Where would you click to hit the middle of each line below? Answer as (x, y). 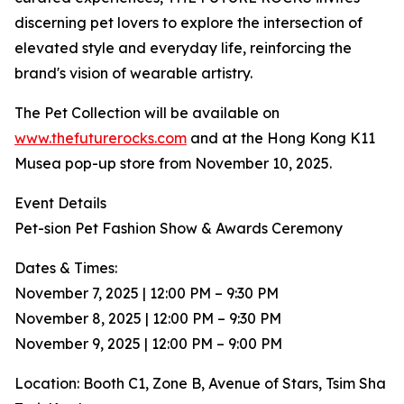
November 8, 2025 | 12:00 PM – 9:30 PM (148, 319)
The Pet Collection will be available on (147, 113)
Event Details (60, 203)
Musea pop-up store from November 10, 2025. (173, 164)
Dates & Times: (66, 268)
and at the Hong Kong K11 (281, 138)
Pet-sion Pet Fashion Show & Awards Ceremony (179, 229)
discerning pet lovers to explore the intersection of (188, 23)
